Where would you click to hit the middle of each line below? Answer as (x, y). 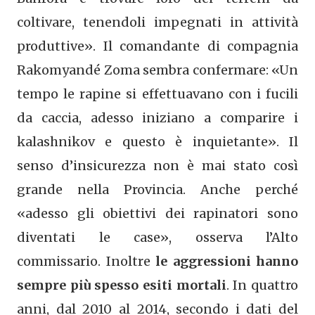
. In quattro (262, 285)
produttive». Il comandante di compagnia (157, 46)
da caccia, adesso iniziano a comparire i (157, 117)
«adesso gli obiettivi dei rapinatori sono (157, 213)
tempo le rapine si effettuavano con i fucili (157, 94)
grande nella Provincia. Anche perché (157, 189)
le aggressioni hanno (227, 261)
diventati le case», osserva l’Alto (157, 237)
